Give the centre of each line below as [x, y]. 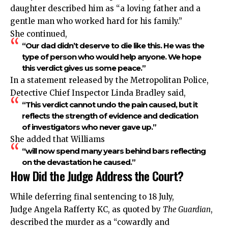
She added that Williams [58, 139]
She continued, [39, 34]
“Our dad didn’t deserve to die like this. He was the [113, 45]
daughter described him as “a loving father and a [105, 8]
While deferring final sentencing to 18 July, [92, 197]
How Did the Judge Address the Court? [97, 175]
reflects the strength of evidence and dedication [110, 116]
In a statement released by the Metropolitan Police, [109, 80]
